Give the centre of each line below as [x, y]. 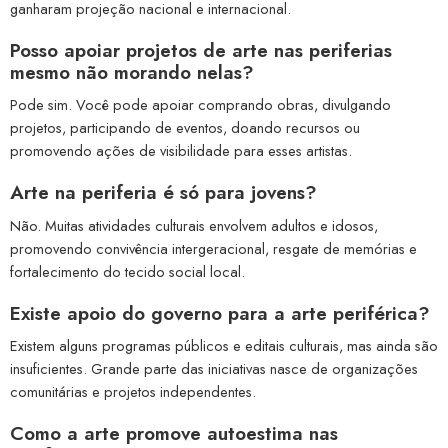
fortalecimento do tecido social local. [127, 271]
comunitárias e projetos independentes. [133, 392]
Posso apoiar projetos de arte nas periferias [201, 50]
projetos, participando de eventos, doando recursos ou [185, 128]
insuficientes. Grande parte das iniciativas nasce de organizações [214, 369]
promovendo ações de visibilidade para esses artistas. [181, 151]
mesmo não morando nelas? [132, 72]
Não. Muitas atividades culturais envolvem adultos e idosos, [194, 225]
